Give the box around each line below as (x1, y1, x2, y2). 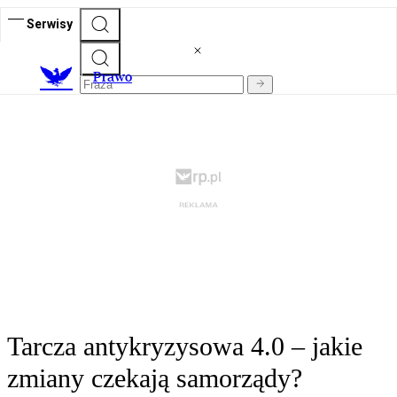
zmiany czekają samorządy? (7, 363, 302, 393)
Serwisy (27, 16, 73, 31)
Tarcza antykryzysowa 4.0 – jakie (7, 331, 362, 362)
